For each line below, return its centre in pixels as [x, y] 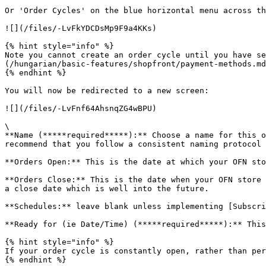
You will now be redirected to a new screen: [107, 91]
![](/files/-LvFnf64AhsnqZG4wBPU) [81, 108]
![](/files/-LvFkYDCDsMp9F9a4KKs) [81, 28]
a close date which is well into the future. [107, 189]
